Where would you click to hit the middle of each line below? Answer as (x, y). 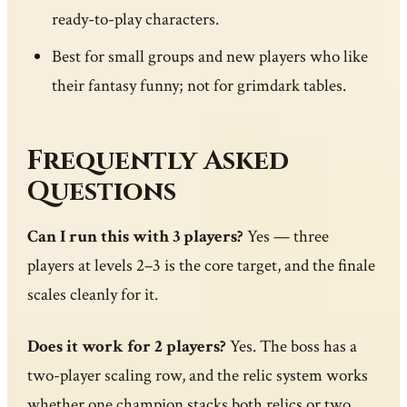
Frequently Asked (159, 161)
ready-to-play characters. (135, 19)
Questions (102, 192)
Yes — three (287, 236)
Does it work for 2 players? (127, 347)
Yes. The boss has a (292, 347)
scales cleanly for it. (93, 294)
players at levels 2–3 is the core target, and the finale (202, 265)
